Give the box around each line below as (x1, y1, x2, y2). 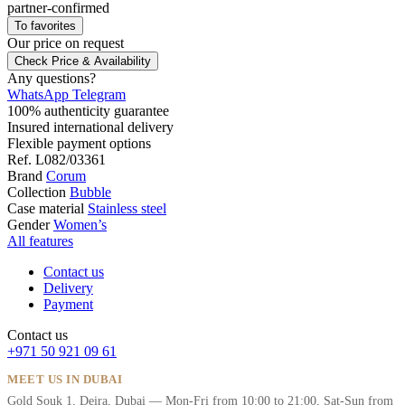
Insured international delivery (7, 119, 174, 136)
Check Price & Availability (14, 54, 151, 69)
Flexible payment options (7, 136, 151, 152)
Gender (7, 217, 50, 233)
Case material (7, 201, 84, 217)
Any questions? (7, 71, 96, 87)
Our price (7, 35, 65, 52)
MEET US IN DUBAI (7, 372, 122, 387)
